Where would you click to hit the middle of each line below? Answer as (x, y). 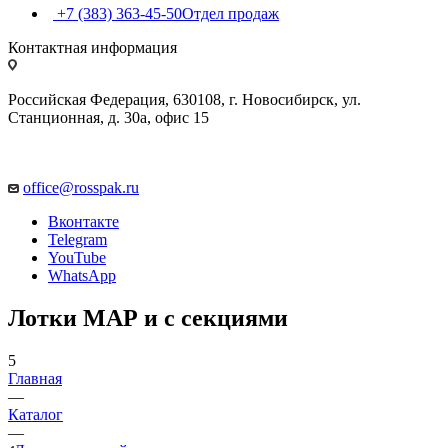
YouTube (77, 257)
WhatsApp (82, 275)
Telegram (77, 239)
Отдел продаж (230, 13)
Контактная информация (92, 47)
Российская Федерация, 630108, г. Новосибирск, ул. (184, 99)
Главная (35, 378)
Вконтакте (83, 221)
